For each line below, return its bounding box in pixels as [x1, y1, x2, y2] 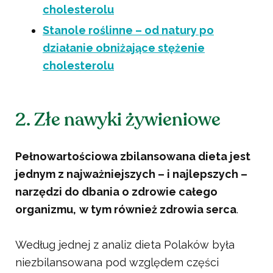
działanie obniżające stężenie [43, 41, 205, 55]
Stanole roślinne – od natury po [43, 24, 214, 37]
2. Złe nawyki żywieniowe [15, 107, 221, 133]
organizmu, [15, 203, 76, 216]
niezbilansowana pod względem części [15, 256, 219, 269]
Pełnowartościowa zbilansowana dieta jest [15, 150, 250, 163]
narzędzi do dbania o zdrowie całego [15, 185, 218, 199]
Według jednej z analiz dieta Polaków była [15, 238, 235, 252]
